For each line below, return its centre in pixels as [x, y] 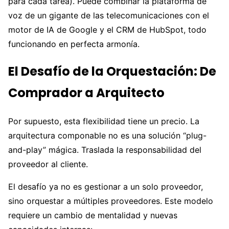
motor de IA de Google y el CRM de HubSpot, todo [107, 29]
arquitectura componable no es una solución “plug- [107, 136]
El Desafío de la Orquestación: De [112, 72]
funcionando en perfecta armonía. [74, 44]
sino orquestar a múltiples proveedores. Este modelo [111, 201]
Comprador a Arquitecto [86, 93]
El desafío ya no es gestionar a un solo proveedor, [106, 187]
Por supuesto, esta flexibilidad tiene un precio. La [104, 121]
